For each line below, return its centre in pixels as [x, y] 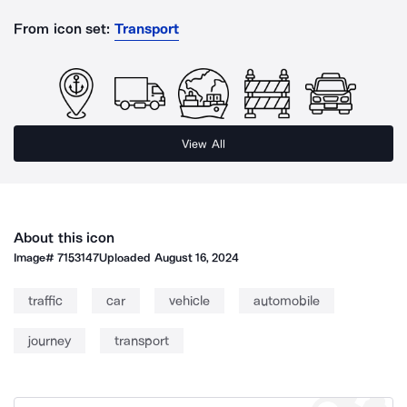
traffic [45, 301]
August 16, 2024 [197, 258]
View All [203, 144]
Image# [36, 258]
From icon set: [62, 29]
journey [50, 341]
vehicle [189, 301]
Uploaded [127, 258]
